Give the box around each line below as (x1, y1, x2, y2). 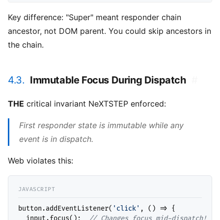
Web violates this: (8, 156, 73, 166)
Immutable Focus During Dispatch (30, 74, 186, 86)
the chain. (8, 40, 44, 50)
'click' (112, 204, 140, 213)
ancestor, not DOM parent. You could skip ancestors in (8, 26, 211, 36)
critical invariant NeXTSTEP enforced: (24, 99, 166, 109)
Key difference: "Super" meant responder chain (8, 12, 181, 23)
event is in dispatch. (19, 134, 93, 144)
